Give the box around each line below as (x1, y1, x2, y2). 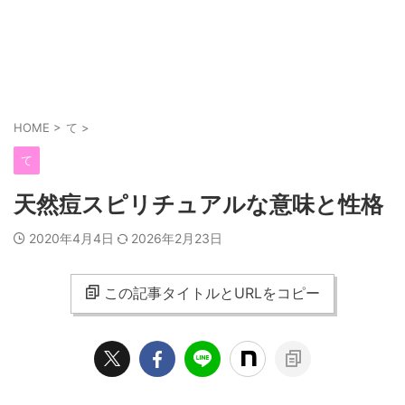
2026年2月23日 (131, 231, 222, 246)
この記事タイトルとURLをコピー (104, 284, 320, 302)
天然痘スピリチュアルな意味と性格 (14, 191, 383, 218)
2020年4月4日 (29, 231, 118, 246)
